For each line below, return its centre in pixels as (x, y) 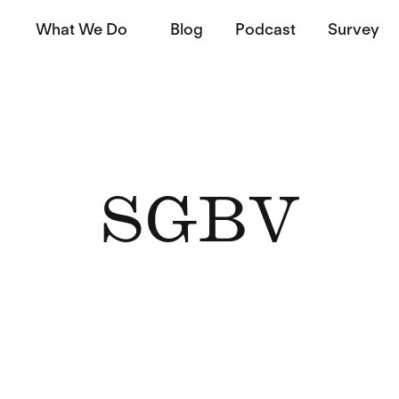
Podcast (266, 28)
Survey (354, 28)
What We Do (82, 28)
